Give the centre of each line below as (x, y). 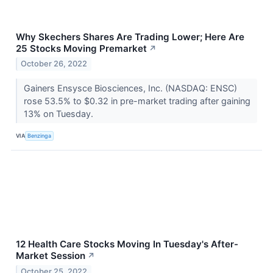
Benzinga (40, 135)
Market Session (51, 256)
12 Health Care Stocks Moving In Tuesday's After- (127, 244)
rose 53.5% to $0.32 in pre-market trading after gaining (137, 101)
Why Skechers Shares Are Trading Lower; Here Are (130, 37)
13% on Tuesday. (59, 114)
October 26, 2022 (54, 64)
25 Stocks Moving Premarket (81, 48)
